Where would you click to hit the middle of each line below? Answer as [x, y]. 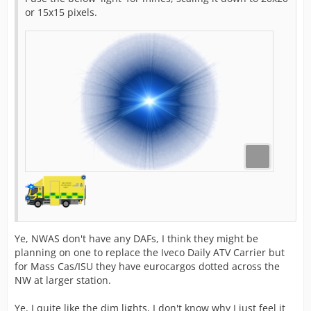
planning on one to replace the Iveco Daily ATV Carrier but [150, 252]
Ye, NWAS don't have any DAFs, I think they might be [136, 238]
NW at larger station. [63, 280]
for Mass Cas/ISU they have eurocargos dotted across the [147, 266]
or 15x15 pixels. [61, 12]
